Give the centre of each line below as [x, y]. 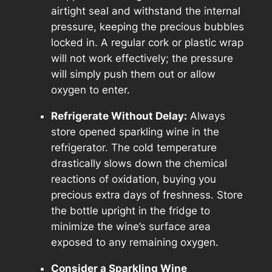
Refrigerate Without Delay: [119, 116]
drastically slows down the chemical [139, 163]
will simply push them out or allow [133, 74]
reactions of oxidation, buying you [133, 179]
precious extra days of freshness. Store [147, 195]
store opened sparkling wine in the [135, 131]
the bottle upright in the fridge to [130, 210]
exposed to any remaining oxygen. [134, 242]
